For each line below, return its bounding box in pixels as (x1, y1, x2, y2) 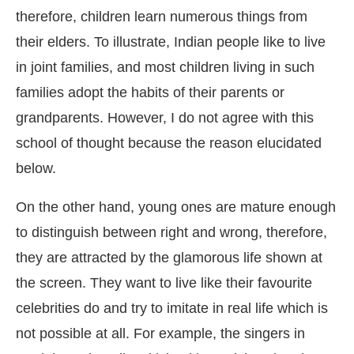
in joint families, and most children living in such (16, 59, 314, 76)
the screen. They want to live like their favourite (16, 275, 312, 292)
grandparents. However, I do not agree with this (16, 110, 314, 126)
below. (16, 160, 56, 177)
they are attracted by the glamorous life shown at (16, 250, 322, 266)
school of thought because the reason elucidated (16, 135, 322, 152)
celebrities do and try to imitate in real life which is (16, 300, 328, 317)
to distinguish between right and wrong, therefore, (16, 224, 327, 241)
